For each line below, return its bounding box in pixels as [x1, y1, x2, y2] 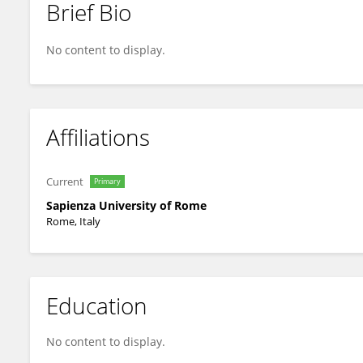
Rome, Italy [46, 214, 100, 228]
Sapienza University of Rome [46, 198, 207, 213]
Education [46, 290, 147, 321]
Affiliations [46, 122, 150, 152]
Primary [94, 176, 121, 186]
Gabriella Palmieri [58, 19, 153, 33]
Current [46, 174, 83, 189]
